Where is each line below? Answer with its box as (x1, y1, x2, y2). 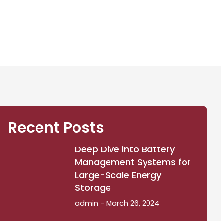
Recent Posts (8, 117, 105, 138)
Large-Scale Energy (74, 169, 161, 181)
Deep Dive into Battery (74, 143, 175, 155)
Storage (74, 182, 111, 194)
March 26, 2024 (104, 198, 159, 208)
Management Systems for (74, 156, 191, 168)
